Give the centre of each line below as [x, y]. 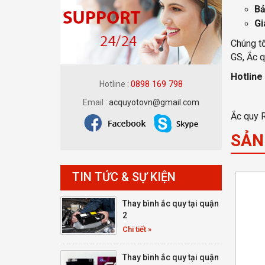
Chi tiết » [137, 229]
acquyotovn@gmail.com [154, 102]
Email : [96, 102]
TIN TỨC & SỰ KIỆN [124, 177]
